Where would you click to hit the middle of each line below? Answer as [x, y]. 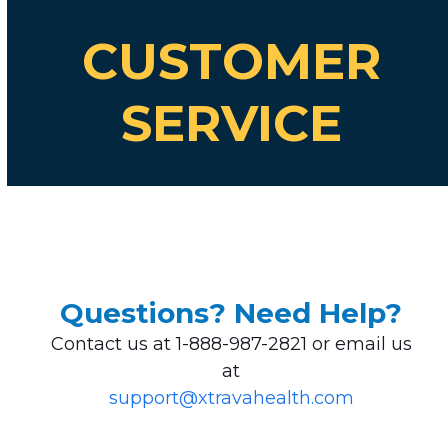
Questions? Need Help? [231, 313]
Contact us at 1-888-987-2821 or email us [231, 344]
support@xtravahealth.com [231, 398]
